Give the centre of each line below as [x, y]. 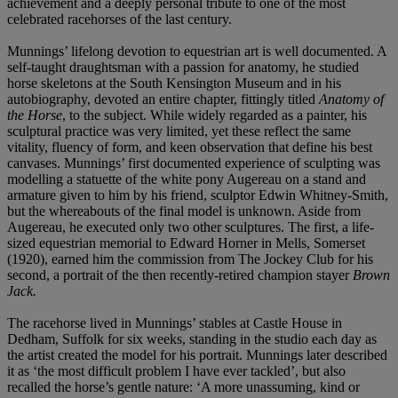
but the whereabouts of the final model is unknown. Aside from [184, 211]
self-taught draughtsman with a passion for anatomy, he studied [183, 67]
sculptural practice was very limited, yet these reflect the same [179, 131]
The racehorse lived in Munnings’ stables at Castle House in [175, 322]
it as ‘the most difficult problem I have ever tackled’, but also [176, 370]
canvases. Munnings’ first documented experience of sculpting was [194, 163]
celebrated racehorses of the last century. [119, 19]
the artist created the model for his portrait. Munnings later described [197, 354]
